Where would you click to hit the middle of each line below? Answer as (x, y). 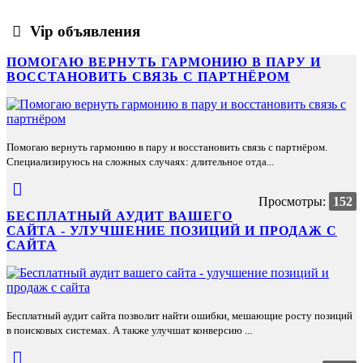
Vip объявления (83, 31)
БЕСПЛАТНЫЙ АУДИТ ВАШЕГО (120, 216)
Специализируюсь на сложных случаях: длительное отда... (140, 162)
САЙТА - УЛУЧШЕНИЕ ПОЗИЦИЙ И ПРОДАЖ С (172, 231)
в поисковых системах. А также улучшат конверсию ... (129, 331)
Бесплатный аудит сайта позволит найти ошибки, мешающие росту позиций (179, 316)
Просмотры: (292, 202)
